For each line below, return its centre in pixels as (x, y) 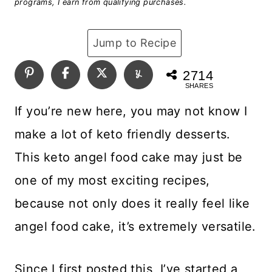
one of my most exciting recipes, (112, 180)
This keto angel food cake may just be (129, 157)
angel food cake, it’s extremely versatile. (135, 226)
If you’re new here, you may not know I (131, 111)
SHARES (199, 85)
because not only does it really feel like (132, 203)
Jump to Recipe (134, 43)
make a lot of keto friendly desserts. (123, 134)
